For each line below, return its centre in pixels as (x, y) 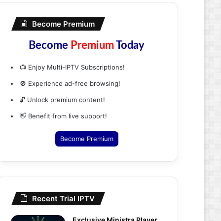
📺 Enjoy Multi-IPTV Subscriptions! (72, 67)
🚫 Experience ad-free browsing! (70, 83)
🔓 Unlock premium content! (62, 100)
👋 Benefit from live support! (63, 116)
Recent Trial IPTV (63, 199)
